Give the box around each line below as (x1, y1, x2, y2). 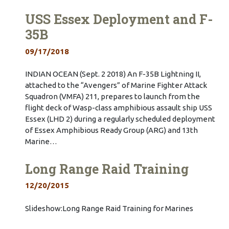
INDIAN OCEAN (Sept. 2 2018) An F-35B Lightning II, (25, 70, 201, 79)
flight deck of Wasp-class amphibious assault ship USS (25, 103, 212, 112)
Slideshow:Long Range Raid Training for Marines (25, 203, 193, 213)
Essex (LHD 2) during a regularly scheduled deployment (25, 114, 215, 124)
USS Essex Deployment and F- (25, 10, 213, 28)
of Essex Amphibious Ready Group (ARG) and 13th (25, 126, 198, 135)
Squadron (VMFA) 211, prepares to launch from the (25, 92, 200, 101)
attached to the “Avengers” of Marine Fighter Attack (25, 81, 207, 90)
